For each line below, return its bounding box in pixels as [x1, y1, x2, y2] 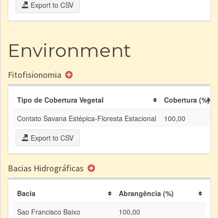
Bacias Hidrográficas [8, 163, 86, 174]
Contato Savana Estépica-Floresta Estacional [17, 113, 156, 123]
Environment [8, 39, 131, 62]
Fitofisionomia [8, 69, 63, 80]
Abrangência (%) [119, 188, 174, 198]
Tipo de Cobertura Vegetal [17, 95, 104, 105]
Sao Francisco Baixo [17, 207, 80, 217]
